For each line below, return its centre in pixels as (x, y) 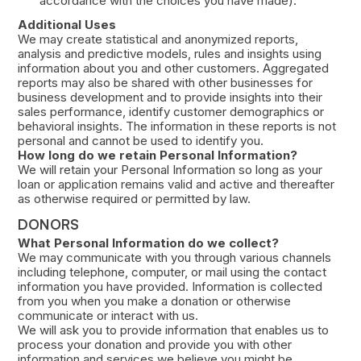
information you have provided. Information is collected (170, 286)
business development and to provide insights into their (170, 97)
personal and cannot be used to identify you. (140, 140)
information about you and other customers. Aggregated (173, 68)
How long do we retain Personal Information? (157, 155)
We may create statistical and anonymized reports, (158, 39)
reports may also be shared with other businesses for (165, 82)
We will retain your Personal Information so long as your (170, 169)
